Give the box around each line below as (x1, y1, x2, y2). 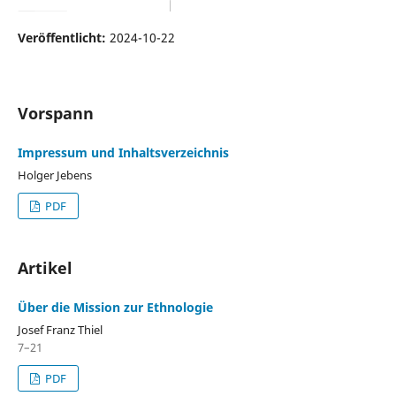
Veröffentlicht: (18, 29, 110, 46)
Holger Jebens (18, 167, 92, 183)
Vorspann (18, 103, 94, 124)
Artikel (18, 257, 72, 278)
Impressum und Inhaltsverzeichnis (18, 144, 229, 161)
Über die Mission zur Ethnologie (18, 299, 213, 316)
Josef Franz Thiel (18, 322, 103, 338)
